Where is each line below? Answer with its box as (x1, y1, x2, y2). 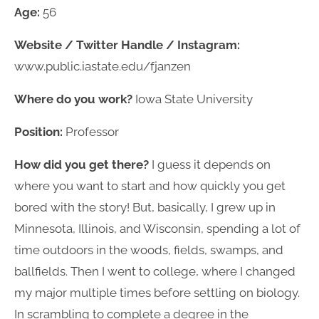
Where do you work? (14, 91, 135, 106)
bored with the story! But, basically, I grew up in (14, 199, 276, 214)
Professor (66, 124, 119, 139)
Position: (14, 124, 66, 139)
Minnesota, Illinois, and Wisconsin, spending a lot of (14, 221, 300, 236)
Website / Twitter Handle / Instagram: (14, 37, 240, 52)
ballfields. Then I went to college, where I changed (14, 263, 296, 278)
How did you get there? (14, 157, 152, 172)
